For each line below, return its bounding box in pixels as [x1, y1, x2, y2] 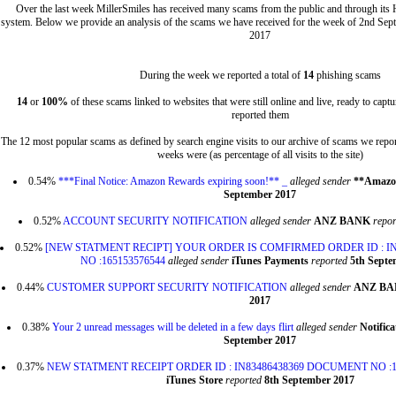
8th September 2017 [263, 374, 354, 386]
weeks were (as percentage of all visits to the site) [156, 148, 363, 161]
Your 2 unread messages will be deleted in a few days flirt [52, 321, 293, 333]
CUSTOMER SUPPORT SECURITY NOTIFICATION [47, 281, 287, 293]
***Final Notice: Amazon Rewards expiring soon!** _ [58, 175, 287, 187]
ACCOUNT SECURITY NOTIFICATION [62, 215, 247, 227]
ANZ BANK [313, 215, 373, 227]
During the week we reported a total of [139, 69, 303, 81]
